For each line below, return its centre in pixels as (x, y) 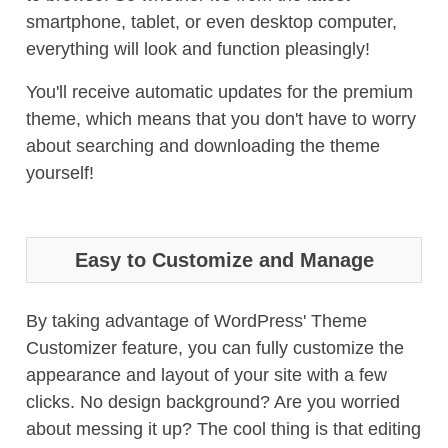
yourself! (60, 173)
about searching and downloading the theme (203, 146)
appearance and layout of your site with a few (206, 375)
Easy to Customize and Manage (224, 260)
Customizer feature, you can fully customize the (215, 348)
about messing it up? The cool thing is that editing (223, 429)
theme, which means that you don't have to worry (221, 119)
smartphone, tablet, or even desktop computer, (211, 22)
